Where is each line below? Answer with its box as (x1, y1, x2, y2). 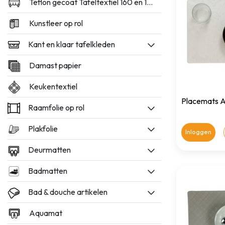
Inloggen (185, 128, 211, 136)
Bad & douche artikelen (28, 187, 107, 197)
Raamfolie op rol (28, 102, 84, 113)
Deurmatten (28, 145, 71, 155)
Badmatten (28, 166, 67, 176)
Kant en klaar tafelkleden (28, 39, 115, 49)
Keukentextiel (29, 81, 78, 91)
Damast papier (29, 60, 82, 70)
